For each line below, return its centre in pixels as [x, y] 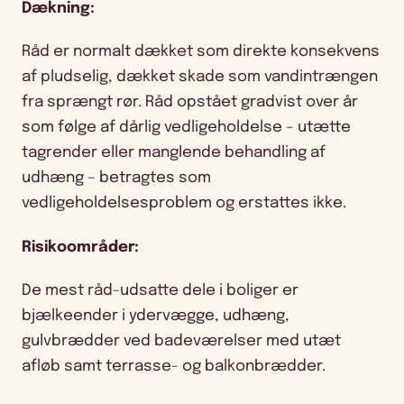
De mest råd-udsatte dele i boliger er [160, 290]
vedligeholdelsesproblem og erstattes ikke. [184, 204]
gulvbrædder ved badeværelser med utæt [181, 341]
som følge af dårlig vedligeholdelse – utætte [186, 128]
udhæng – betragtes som [116, 179]
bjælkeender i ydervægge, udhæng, [156, 316]
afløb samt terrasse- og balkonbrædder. [174, 366]
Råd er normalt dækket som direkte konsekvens [201, 52]
